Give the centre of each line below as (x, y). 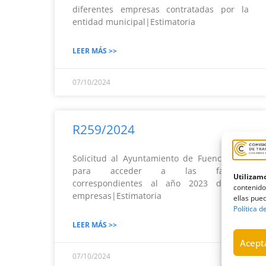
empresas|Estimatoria (138, 196)
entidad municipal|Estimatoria (155, 22)
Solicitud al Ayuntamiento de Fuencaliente (161, 158)
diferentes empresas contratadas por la (161, 9)
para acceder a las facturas (161, 171)
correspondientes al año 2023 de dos (161, 183)
